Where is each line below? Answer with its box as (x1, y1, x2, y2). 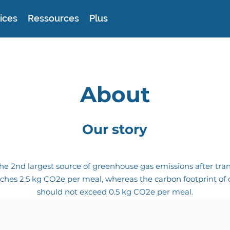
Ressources (28, 13, 79, 24)
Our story (82, 121, 147, 138)
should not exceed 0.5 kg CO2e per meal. (36, 187, 193, 197)
